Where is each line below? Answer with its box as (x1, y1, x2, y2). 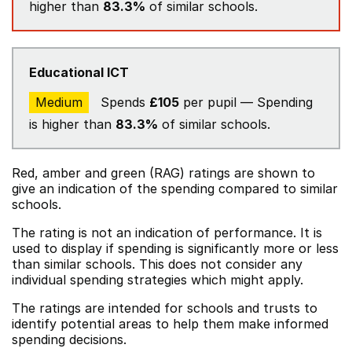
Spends (97, 94, 149, 110)
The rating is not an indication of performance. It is (12, 225, 322, 240)
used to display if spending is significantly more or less (12, 240, 339, 256)
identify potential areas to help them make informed (12, 316, 328, 332)
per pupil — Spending (179, 94, 313, 110)
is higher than (29, 116, 115, 132)
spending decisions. (12, 332, 126, 347)
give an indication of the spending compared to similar (12, 181, 338, 196)
